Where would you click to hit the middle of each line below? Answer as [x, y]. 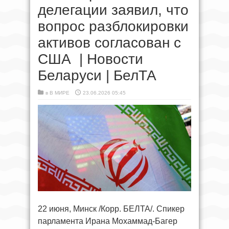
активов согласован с [109, 43]
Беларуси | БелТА [97, 76]
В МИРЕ [60, 93]
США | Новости [90, 59]
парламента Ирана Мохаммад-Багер [108, 221]
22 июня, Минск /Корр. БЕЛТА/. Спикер [111, 209]
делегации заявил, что [113, 10]
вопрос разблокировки [113, 27]
